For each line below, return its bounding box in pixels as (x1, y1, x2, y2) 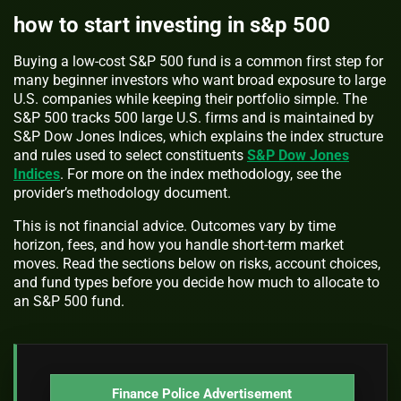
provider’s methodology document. (13, 184, 231, 202)
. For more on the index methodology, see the (60, 166, 341, 183)
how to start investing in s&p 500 (13, 13, 330, 38)
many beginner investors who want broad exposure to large (13, 72, 386, 90)
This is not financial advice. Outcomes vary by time (13, 218, 336, 235)
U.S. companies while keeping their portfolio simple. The (13, 90, 367, 108)
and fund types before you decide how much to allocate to (13, 274, 380, 292)
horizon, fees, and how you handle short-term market (13, 236, 344, 254)
